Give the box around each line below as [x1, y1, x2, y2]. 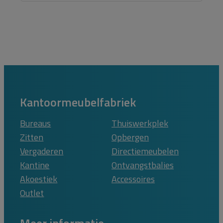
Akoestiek [20, 172, 58, 186]
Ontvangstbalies [111, 158, 174, 172]
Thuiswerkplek [111, 116, 168, 130]
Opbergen [111, 130, 149, 144]
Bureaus [20, 116, 51, 130]
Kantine [20, 158, 50, 172]
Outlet [20, 186, 44, 200]
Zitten [20, 130, 44, 144]
